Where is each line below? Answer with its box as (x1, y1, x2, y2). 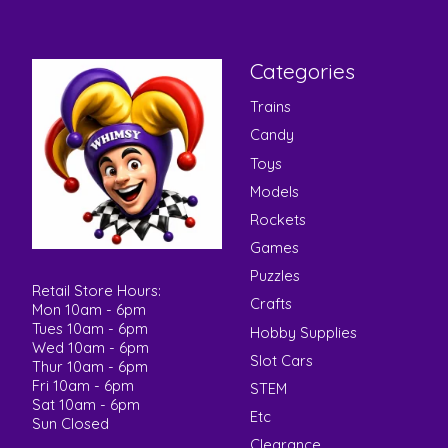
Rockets (249, 209, 306, 229)
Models (249, 181, 299, 201)
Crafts (249, 294, 292, 314)
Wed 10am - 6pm (32, 337, 149, 357)
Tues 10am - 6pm (32, 318, 148, 338)
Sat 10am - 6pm (32, 394, 140, 414)
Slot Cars (249, 350, 313, 370)
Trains (249, 97, 291, 117)
